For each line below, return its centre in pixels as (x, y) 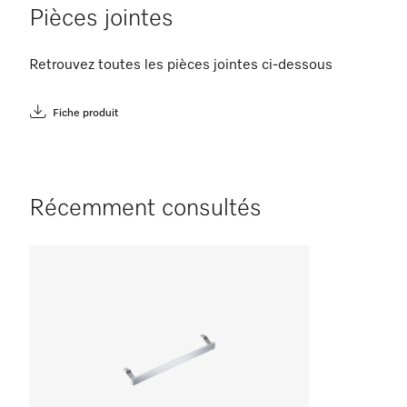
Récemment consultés (145, 209)
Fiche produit (85, 114)
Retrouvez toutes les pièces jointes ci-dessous (181, 65)
